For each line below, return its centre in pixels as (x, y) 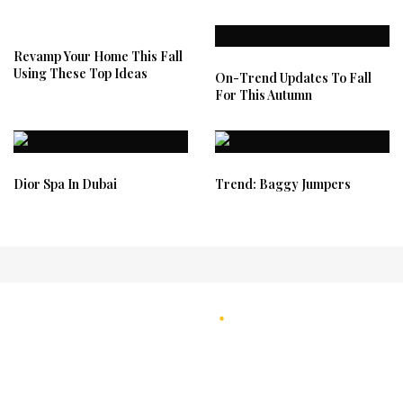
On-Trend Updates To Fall (293, 77)
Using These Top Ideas (81, 73)
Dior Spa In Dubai (65, 184)
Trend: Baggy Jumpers (283, 184)
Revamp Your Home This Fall (98, 56)
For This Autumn (264, 94)
